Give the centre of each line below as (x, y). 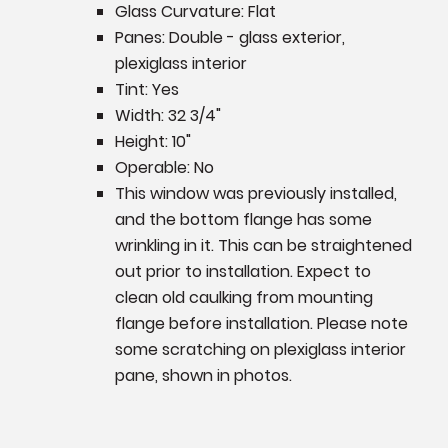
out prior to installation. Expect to (242, 271)
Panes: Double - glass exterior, (229, 37)
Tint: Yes (146, 89)
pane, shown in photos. (205, 375)
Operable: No (164, 167)
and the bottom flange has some (243, 219)
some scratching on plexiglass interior (260, 349)
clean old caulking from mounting (243, 297)
